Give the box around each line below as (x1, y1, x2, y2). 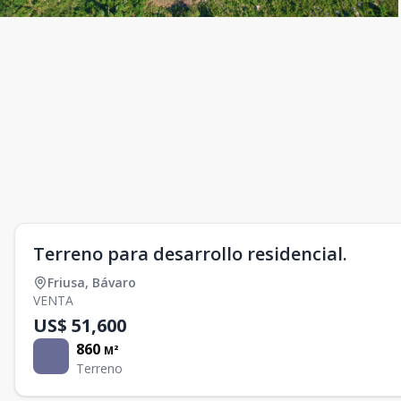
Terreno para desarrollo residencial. (33, 242, 347, 266)
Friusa (47, 274, 85, 291)
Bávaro (92, 274, 136, 291)
